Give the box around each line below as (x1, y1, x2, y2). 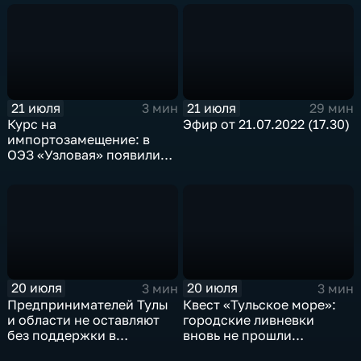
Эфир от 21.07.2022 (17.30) (183, 116, 351, 133)
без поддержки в (7, 326, 117, 343)
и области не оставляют (7, 311, 160, 328)
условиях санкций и (7, 342, 136, 359)
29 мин (309, 100, 354, 117)
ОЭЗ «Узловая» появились (7, 147, 175, 164)
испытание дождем (183, 342, 309, 359)
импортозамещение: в (7, 131, 151, 148)
